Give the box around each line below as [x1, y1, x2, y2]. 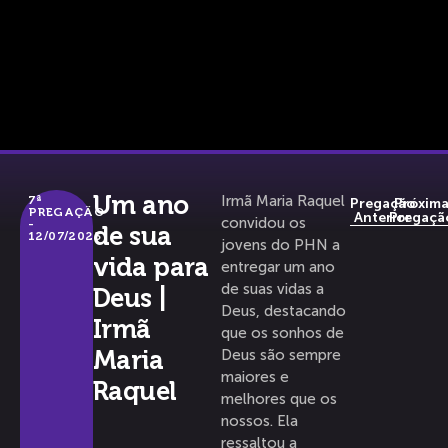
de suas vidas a [221, 280, 325, 298]
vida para [92, 252, 209, 283]
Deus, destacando [221, 302, 347, 320]
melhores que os [221, 390, 338, 408]
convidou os [221, 214, 307, 232]
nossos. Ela [221, 412, 299, 430]
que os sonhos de [221, 324, 345, 342]
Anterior [353, 209, 411, 226]
